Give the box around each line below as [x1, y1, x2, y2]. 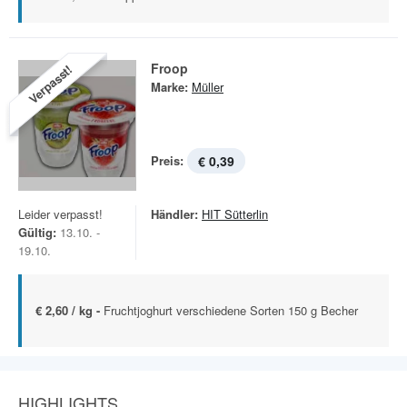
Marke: [151, 78, 188, 95]
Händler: [151, 205, 198, 223]
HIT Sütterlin [202, 205, 268, 223]
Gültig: [18, 223, 56, 241]
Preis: [151, 152, 184, 169]
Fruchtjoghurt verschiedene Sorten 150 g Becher [104, 302, 358, 319]
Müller [192, 78, 223, 95]
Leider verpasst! [18, 205, 103, 223]
